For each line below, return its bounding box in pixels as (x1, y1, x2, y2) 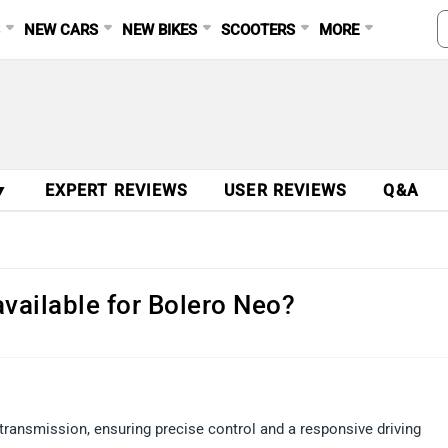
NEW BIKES (122, 21, 198, 39)
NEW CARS (24, 21, 99, 39)
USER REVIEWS (224, 181, 348, 200)
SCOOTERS (221, 21, 296, 39)
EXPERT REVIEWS (44, 181, 189, 200)
